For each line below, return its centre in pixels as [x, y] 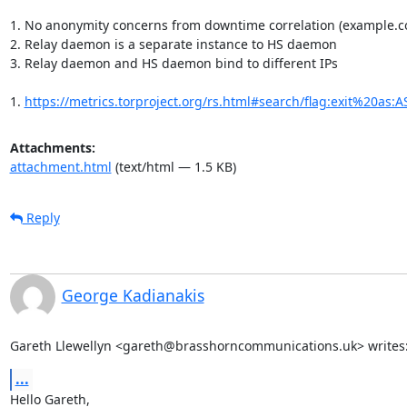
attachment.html [60, 166]
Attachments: [52, 147]
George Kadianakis [133, 295]
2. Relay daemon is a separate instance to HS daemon [173, 44]
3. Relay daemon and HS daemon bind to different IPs [174, 63]
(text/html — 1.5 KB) [174, 166]
